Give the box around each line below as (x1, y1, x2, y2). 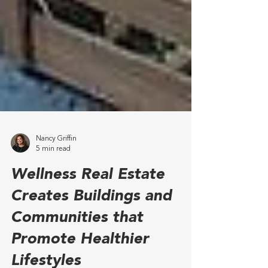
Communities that (11, 249, 143, 265)
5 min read (36, 184, 71, 192)
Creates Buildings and (11, 228, 172, 243)
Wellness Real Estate (11, 206, 165, 222)
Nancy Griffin (36, 175, 77, 182)
